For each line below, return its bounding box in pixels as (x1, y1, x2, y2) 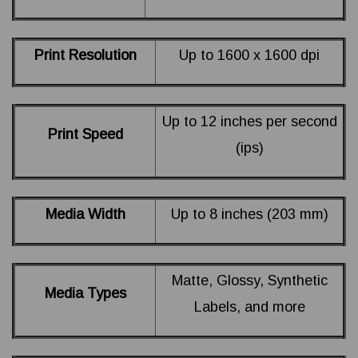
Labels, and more (193, 299, 305, 316)
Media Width (45, 206, 125, 223)
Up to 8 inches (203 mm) (170, 206, 328, 223)
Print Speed (47, 126, 123, 143)
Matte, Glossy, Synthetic (171, 272, 328, 289)
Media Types (44, 285, 126, 302)
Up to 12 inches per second (161, 113, 337, 130)
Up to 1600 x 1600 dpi (179, 47, 320, 64)
